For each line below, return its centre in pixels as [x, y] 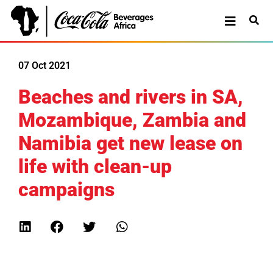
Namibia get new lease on [130, 143]
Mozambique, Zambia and [132, 120]
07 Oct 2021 [44, 66]
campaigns [66, 190]
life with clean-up [95, 166]
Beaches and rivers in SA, [131, 97]
